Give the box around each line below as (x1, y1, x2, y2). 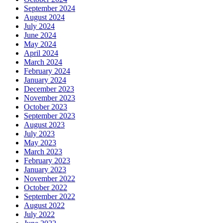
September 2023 (24, 111, 75, 120)
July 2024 (24, 22, 55, 31)
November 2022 (24, 174, 75, 183)
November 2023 (24, 94, 75, 103)
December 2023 (24, 85, 74, 94)
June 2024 (24, 31, 56, 40)
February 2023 (24, 156, 70, 165)
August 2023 (24, 120, 65, 129)
